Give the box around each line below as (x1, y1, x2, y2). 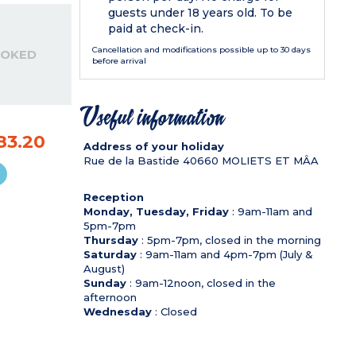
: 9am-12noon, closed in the (126, 276, 276, 289)
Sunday (83, 276, 126, 289)
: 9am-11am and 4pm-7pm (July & (136, 247, 313, 261)
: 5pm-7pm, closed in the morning (137, 233, 321, 246)
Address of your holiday (83, 139, 224, 153)
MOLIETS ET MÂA (221, 153, 319, 167)
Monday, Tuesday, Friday (83, 204, 229, 218)
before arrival (92, 55, 147, 66)
